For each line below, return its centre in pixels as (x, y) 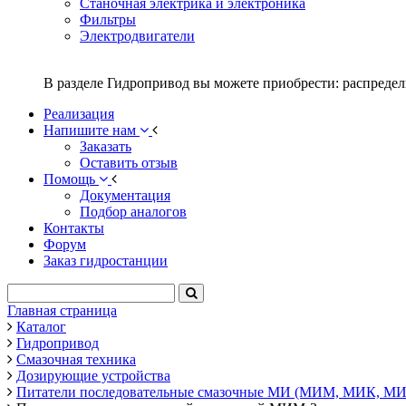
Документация (125, 195)
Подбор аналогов (133, 211)
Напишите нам (92, 130)
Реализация (79, 113)
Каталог (41, 326)
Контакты (74, 227)
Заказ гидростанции (106, 260)
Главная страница (62, 310)
